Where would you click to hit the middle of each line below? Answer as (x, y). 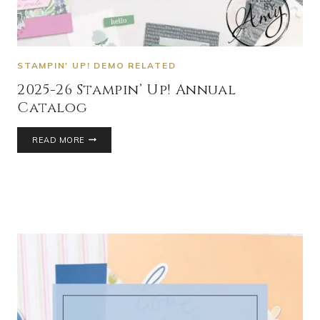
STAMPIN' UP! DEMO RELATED (97, 65)
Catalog (52, 107)
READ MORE (59, 140)
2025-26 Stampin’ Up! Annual (127, 89)
